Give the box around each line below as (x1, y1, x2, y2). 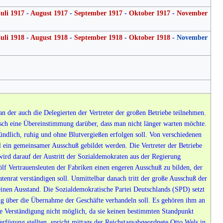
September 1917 (74, 9, 122, 17)
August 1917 (30, 9, 68, 17)
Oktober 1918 (128, 33, 170, 41)
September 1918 (74, 33, 122, 41)
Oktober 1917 (128, 9, 170, 17)
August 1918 (30, 33, 68, 41)
